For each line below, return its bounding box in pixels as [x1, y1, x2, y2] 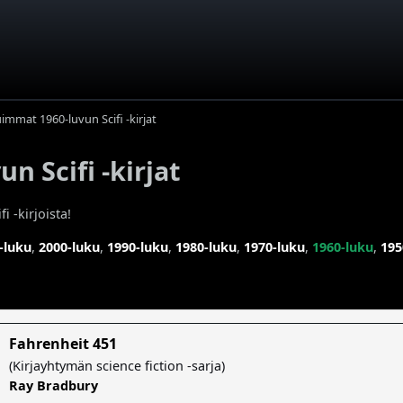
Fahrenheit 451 [9, 333, 117, 354]
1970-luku [244, 237, 305, 255]
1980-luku [175, 237, 237, 255]
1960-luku [312, 237, 373, 255]
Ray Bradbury [9, 376, 98, 394]
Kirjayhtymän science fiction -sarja [13, 356, 221, 374]
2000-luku [39, 237, 100, 255]
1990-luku [107, 237, 168, 255]
